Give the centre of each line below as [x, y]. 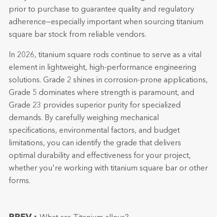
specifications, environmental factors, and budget [94, 131]
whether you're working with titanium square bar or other [108, 169]
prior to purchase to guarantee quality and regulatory [101, 10]
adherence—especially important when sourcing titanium [106, 22]
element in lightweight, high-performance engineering [102, 68]
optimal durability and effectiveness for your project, [100, 156]
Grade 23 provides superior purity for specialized [94, 106]
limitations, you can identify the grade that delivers [95, 143]
